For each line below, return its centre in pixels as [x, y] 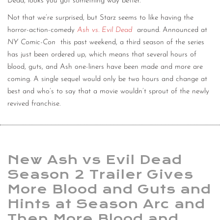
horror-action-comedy [42, 30]
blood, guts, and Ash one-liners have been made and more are [105, 67]
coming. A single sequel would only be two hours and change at [107, 80]
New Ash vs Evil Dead [95, 160]
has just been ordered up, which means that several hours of [102, 55]
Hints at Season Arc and [106, 204]
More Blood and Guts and [109, 189]
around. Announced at [171, 30]
